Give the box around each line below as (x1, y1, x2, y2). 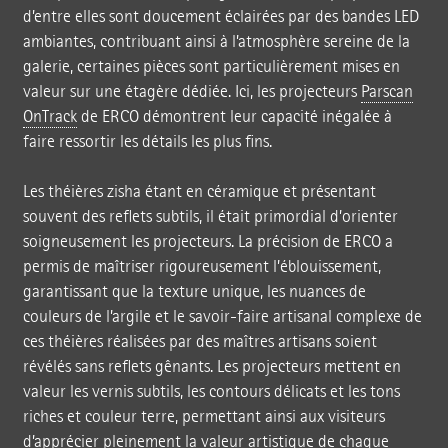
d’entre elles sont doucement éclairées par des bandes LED (22, 5, 419, 27)
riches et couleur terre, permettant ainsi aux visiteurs (22, 405, 385, 427)
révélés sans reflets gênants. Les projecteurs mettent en (22, 355, 401, 377)
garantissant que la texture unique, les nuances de (22, 280, 366, 302)
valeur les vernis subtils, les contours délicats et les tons (22, 380, 400, 402)
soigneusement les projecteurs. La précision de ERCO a (22, 230, 393, 252)
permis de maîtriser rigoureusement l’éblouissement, (22, 255, 381, 277)
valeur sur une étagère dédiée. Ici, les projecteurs (22, 80, 361, 102)
